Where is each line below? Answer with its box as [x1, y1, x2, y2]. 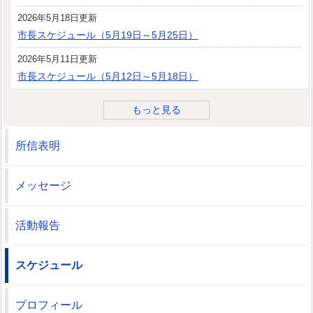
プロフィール [15, 299, 83, 311]
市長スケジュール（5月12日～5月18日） [17, 71, 198, 82]
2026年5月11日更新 [17, 54, 98, 64]
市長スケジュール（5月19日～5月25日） [17, 29, 198, 41]
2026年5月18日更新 [17, 13, 98, 23]
